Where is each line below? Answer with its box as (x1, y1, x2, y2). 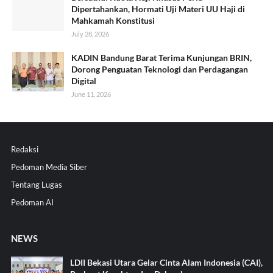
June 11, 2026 (71, 90, 111, 98)
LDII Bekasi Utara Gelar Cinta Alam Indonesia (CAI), (69, 257, 263, 268)
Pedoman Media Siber (10, 161, 87, 172)
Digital (71, 75, 96, 86)
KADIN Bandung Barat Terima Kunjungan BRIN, (71, 52, 252, 63)
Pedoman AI (10, 197, 54, 207)
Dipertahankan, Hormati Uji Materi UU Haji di (71, 3, 245, 14)
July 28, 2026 (71, 29, 109, 38)
